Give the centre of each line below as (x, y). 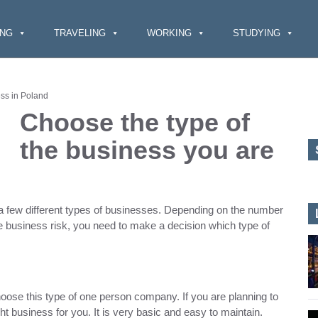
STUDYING (256, 33)
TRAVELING (79, 33)
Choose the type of (135, 122)
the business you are (147, 150)
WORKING (169, 33)
